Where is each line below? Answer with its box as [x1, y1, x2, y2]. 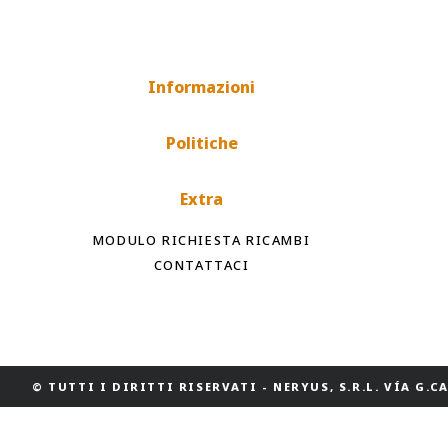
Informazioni [148, 76, 256, 99]
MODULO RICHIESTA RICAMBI [92, 231, 311, 250]
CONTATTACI [153, 256, 250, 275]
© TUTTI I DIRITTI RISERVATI [32, 378, 258, 394]
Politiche [165, 132, 238, 155]
